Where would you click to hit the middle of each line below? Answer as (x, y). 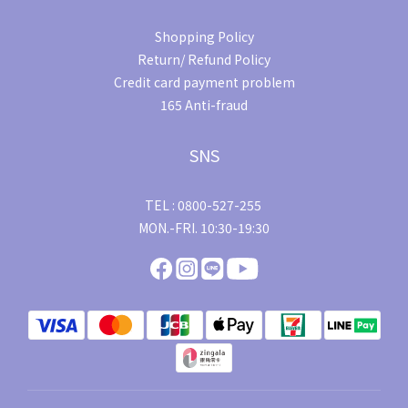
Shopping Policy (204, 37)
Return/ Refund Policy (204, 60)
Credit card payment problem (204, 82)
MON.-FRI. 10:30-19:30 (204, 228)
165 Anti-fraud (204, 105)
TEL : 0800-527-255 (204, 205)
